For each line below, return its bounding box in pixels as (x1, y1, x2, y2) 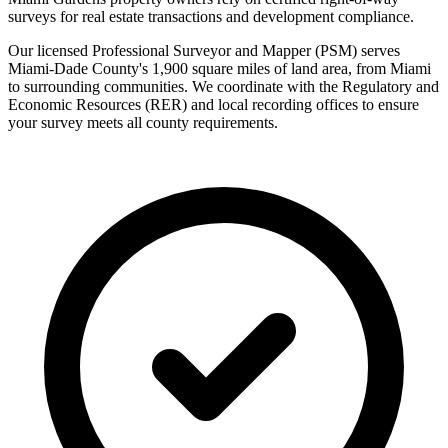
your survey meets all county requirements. (8, 114, 278, 132)
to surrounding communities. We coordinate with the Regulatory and (8, 78, 439, 96)
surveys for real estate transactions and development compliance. (8, 8, 414, 26)
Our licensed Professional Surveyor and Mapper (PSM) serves (8, 42, 400, 60)
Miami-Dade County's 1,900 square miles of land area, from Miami (8, 60, 431, 78)
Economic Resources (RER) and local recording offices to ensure (8, 96, 419, 114)
